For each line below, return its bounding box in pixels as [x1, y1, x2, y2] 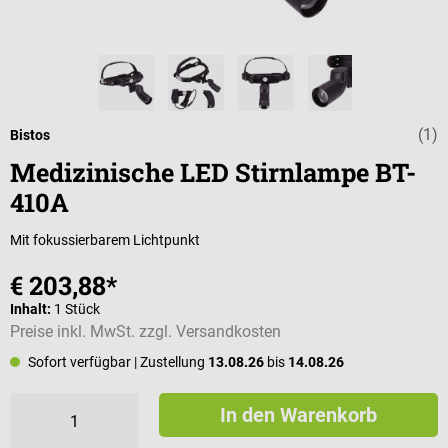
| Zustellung [134, 353, 208, 370]
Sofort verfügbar [25, 353, 134, 370]
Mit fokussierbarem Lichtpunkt [10, 231, 200, 248]
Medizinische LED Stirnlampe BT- [10, 155, 416, 189]
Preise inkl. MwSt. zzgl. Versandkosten [10, 321, 281, 341]
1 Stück [54, 300, 100, 317]
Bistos [10, 127, 50, 143]
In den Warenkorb [220, 402, 378, 427]
